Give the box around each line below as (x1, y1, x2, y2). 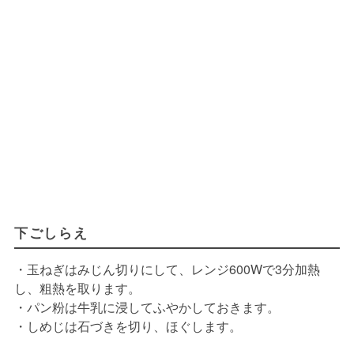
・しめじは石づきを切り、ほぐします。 (13, 317, 242, 335)
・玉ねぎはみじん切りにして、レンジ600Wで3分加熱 (13, 260, 320, 278)
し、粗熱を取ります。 (13, 279, 141, 297)
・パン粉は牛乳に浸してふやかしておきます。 (13, 298, 280, 316)
